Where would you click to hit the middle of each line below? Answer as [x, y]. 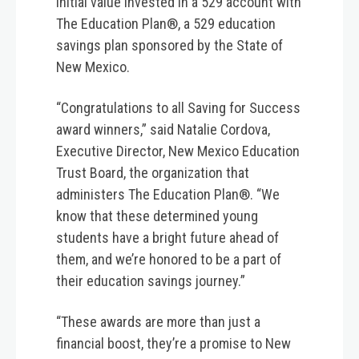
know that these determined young [157, 216]
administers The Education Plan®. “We [168, 195]
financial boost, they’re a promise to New [173, 344]
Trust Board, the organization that [153, 173]
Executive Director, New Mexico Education [178, 151]
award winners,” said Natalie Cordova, [163, 130]
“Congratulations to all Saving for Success [178, 108]
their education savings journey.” [154, 281]
